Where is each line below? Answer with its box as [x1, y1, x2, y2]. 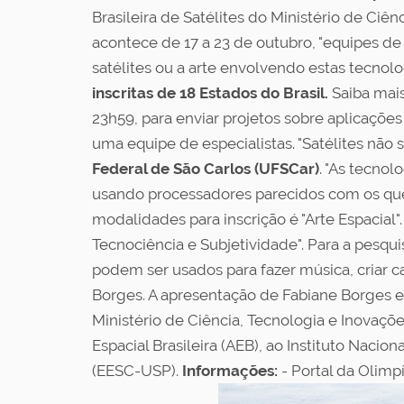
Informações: [182, 362, 278, 380]
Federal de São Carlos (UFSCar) [92, 160, 319, 178]
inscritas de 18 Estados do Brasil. [92, 84, 328, 102]
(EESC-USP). [92, 362, 182, 380]
